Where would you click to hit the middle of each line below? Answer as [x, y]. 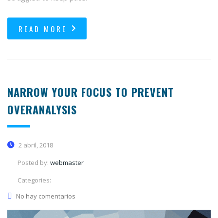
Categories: [34, 180]
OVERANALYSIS [42, 109]
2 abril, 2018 [35, 145]
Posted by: [34, 162]
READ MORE [43, 28]
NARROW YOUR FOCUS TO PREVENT [91, 92]
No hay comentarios [46, 196]
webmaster [67, 162]
